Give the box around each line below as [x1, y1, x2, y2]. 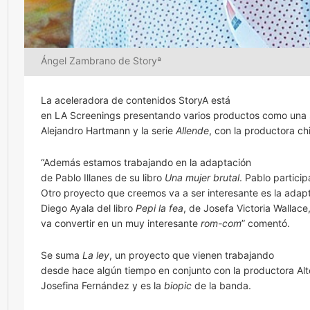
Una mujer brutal [165, 172, 239, 184]
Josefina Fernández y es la [41, 280, 161, 292]
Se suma [41, 249, 82, 262]
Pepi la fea [136, 202, 183, 215]
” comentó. [241, 217, 290, 230]
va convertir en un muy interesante [41, 217, 201, 230]
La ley [82, 249, 109, 262]
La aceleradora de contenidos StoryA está [41, 94, 230, 107]
